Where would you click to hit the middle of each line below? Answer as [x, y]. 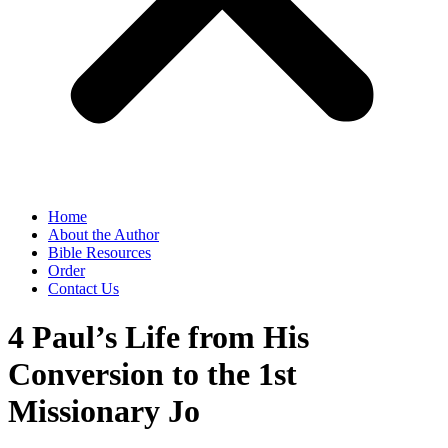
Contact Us [83, 288]
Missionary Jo [104, 411]
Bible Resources [99, 252]
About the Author [103, 234]
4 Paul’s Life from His [158, 337]
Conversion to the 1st [152, 374]
